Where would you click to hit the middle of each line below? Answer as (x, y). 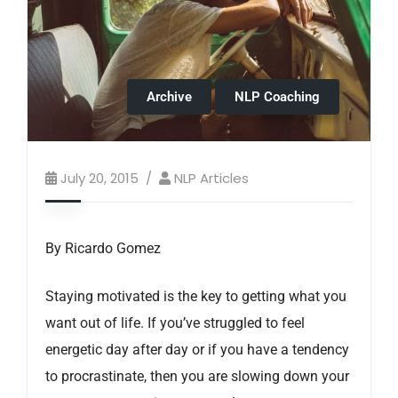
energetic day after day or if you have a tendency (197, 350)
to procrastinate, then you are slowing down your (197, 377)
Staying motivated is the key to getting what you (196, 297)
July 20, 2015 (99, 179)
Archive (169, 97)
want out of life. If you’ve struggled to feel (175, 323)
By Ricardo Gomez (103, 249)
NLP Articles (211, 179)
